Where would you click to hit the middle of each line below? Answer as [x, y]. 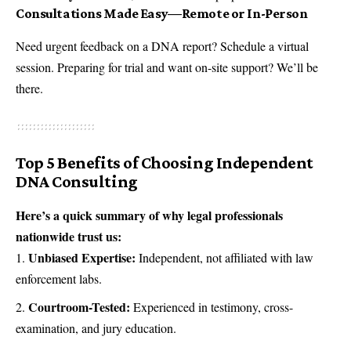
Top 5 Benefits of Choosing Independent [165, 162]
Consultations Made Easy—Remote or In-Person [162, 13]
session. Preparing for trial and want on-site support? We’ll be [167, 67]
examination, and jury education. [96, 328]
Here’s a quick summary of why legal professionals [149, 215]
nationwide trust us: [69, 236]
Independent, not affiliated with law [224, 257]
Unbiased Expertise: [82, 257]
